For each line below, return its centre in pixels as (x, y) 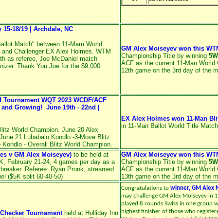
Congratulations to (145, 188)
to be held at (90, 154)
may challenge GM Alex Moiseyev (165, 196)
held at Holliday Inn (90, 213)
